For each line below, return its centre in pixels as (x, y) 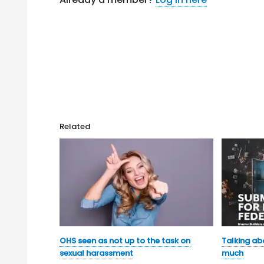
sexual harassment (97, 253)
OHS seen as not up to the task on (125, 241)
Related (75, 126)
